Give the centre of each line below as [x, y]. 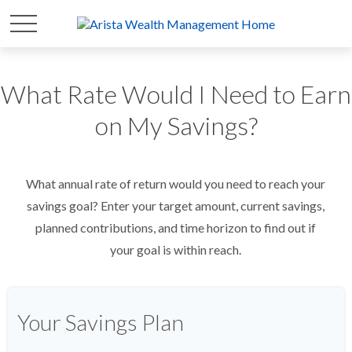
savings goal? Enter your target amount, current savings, [176, 205]
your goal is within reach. [176, 249]
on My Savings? [176, 125]
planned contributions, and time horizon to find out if [176, 227]
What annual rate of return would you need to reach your [176, 183]
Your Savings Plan [101, 322]
